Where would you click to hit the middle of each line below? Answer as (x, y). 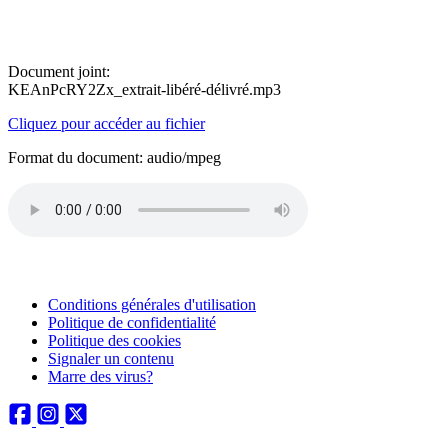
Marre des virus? (100, 376)
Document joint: (59, 71)
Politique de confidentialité (132, 322)
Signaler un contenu (111, 358)
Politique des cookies (114, 340)
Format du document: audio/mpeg (114, 157)
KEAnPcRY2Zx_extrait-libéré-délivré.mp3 (144, 89)
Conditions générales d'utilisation (152, 304)
